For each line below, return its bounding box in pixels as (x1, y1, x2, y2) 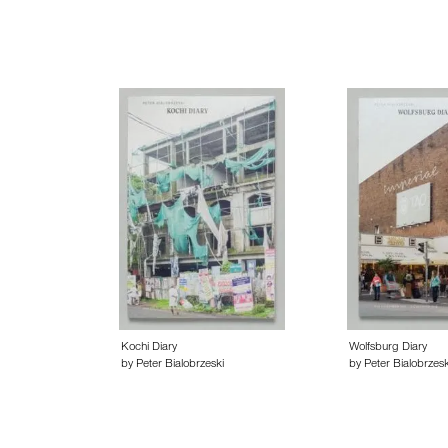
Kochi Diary (121, 342, 177, 354)
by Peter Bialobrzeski (121, 359, 224, 371)
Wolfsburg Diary (348, 342, 427, 354)
